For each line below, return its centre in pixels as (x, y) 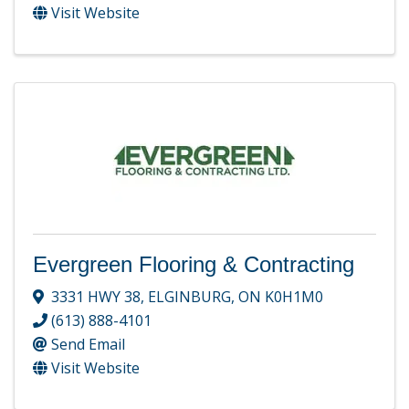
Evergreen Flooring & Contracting (194, 265)
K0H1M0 (294, 297)
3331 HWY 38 (96, 297)
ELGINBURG (189, 297)
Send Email (88, 345)
